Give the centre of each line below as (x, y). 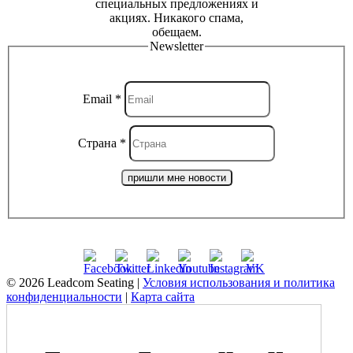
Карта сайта (163, 297)
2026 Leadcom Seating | (81, 283)
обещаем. (176, 32)
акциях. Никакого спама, (176, 17)
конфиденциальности (64, 297)
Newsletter (176, 46)
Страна (99, 143)
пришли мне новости (176, 178)
